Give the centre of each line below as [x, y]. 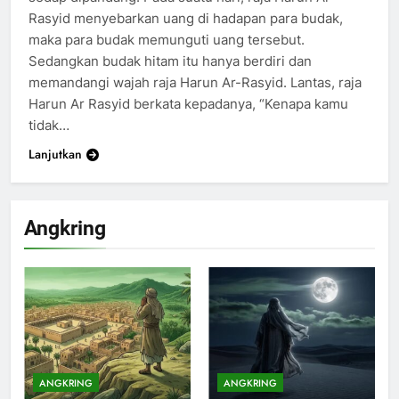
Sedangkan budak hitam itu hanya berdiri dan [170, 61]
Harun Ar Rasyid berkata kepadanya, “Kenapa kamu [188, 103]
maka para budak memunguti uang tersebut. [167, 39]
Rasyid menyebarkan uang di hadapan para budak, [186, 18]
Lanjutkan [55, 154]
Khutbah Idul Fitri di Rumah [245, 335]
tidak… [49, 125]
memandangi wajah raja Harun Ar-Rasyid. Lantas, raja [195, 82]
